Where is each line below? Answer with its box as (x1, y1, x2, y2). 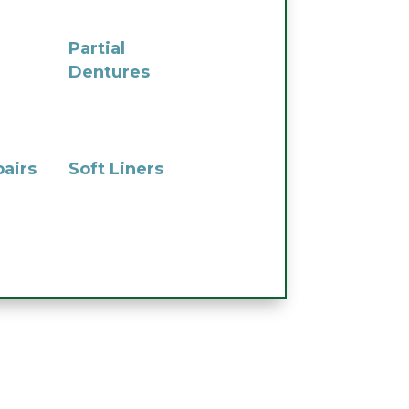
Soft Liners (68, 159, 163, 180)
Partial (68, 38, 125, 59)
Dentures (68, 62, 150, 83)
